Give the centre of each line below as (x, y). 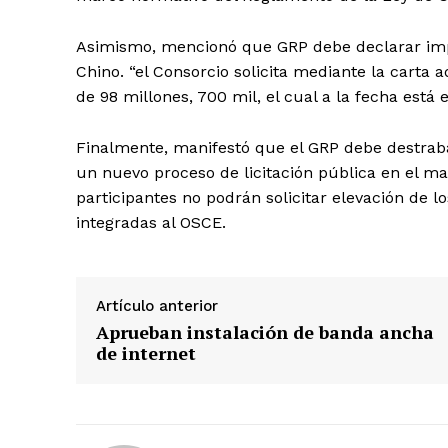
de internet (146, 352)
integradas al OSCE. (151, 222)
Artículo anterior (157, 305)
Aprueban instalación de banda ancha (265, 331)
